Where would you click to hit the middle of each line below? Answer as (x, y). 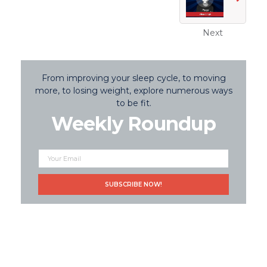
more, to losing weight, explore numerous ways (133, 91)
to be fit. (133, 103)
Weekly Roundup (133, 124)
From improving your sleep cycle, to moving (133, 78)
